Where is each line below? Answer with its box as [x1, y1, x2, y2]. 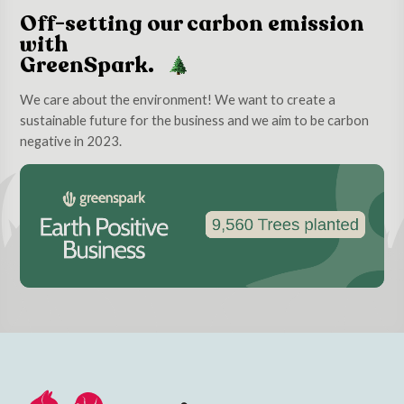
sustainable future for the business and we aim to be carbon [20, 111, 370, 128]
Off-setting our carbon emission [20, 8, 365, 39]
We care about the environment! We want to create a [20, 90, 336, 107]
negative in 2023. [20, 132, 123, 149]
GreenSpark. [20, 50, 160, 80]
